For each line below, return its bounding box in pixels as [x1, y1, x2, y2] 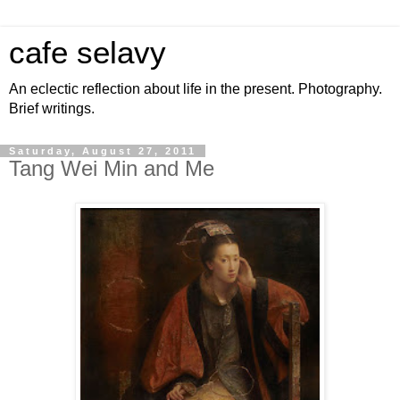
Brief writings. [9, 101, 95, 116]
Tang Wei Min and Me [9, 156, 214, 180]
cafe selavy [9, 36, 166, 70]
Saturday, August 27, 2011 [9, 146, 196, 156]
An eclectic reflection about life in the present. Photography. [9, 81, 382, 96]
